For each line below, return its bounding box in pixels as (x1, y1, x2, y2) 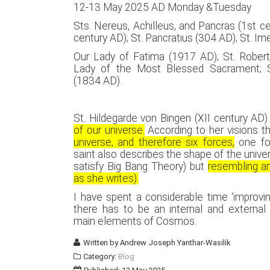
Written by (81, 238, 121, 247)
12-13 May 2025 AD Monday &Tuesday (74, 1, 251, 13)
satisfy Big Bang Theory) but (74, 160, 208, 172)
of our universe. (74, 124, 145, 136)
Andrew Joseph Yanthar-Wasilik (120, 238, 231, 247)
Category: (81, 252, 118, 261)
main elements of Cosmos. (74, 215, 196, 227)
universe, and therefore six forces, (74, 136, 234, 148)
